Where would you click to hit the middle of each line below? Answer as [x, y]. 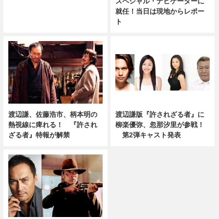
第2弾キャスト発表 [148, 135]
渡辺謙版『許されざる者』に [160, 115]
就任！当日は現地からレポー [160, 11]
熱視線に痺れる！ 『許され [53, 125]
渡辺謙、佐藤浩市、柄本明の [53, 115]
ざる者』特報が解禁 [39, 135]
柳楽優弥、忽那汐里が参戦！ [160, 125]
